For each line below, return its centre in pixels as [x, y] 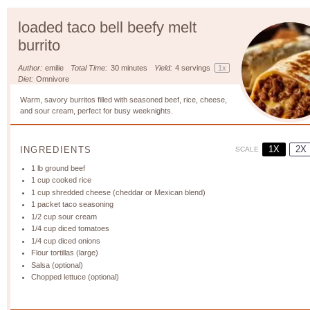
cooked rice [71, 180]
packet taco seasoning [75, 204]
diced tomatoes [83, 228]
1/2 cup [44, 216]
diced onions [79, 240]
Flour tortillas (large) [65, 253]
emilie [55, 68]
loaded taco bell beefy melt [107, 27]
